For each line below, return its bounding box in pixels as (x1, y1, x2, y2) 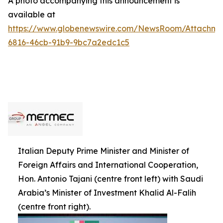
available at (8, 9, 55, 19)
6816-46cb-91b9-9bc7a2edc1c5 (8, 37, 129, 47)
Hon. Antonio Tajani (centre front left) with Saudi (18, 174, 203, 184)
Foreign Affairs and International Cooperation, (18, 160, 198, 170)
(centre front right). (18, 202, 91, 212)
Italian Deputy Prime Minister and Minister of (18, 146, 189, 156)
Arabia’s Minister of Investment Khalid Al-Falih (18, 188, 196, 198)
